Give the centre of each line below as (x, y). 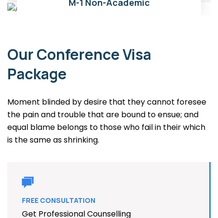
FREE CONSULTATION (59, 200)
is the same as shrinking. (53, 140)
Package (37, 73)
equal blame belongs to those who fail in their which (106, 127)
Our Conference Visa (79, 54)
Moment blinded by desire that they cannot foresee (107, 102)
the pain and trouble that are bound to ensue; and (103, 114)
